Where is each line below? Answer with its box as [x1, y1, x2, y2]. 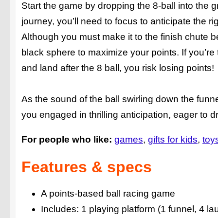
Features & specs [21, 158, 152, 176]
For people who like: [21, 134, 112, 145]
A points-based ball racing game [41, 188, 175, 199]
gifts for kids [148, 134, 198, 145]
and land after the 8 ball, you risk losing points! [21, 62, 214, 73]
